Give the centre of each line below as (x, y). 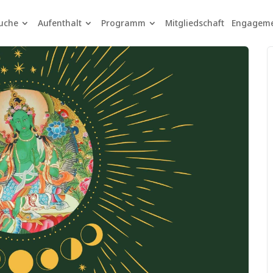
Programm (123, 23)
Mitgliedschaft (194, 23)
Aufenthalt (59, 23)
